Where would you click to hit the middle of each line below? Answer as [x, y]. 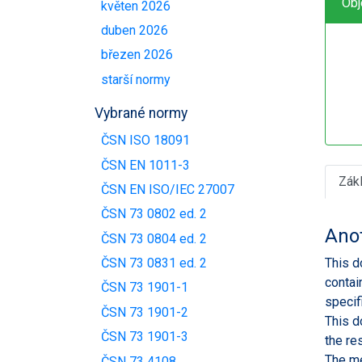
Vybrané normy [141, 113]
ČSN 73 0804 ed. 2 [154, 238]
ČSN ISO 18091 [145, 141]
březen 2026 [137, 55]
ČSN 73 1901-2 [145, 312]
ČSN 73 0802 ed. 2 [154, 214]
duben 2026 [135, 31]
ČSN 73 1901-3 [145, 337]
